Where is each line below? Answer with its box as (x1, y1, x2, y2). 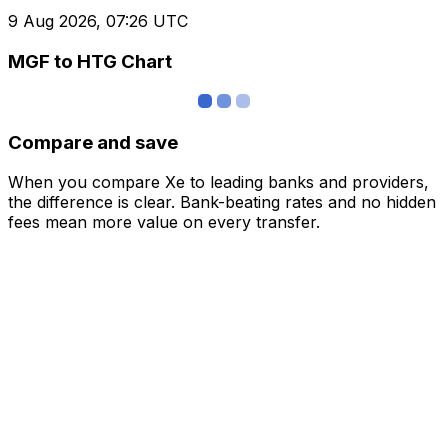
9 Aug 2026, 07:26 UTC (8, 11, 188, 32)
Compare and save (8, 130, 178, 154)
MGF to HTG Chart (8, 50, 172, 74)
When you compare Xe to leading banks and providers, (8, 172, 429, 193)
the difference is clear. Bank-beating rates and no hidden (8, 192, 436, 213)
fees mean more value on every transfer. (8, 212, 320, 233)
